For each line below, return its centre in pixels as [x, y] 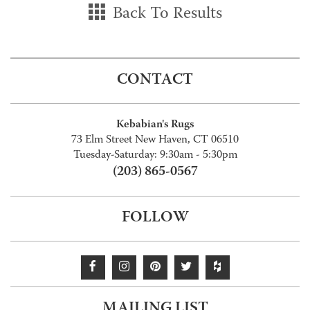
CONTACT [155, 80]
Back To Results [165, 14]
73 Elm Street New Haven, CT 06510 [155, 140]
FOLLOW [155, 218]
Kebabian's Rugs [155, 125]
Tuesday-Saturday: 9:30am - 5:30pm [155, 155]
